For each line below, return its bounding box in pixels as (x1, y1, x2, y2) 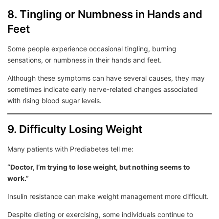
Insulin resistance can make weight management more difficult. (7, 192, 209, 200)
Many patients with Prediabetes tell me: (7, 145, 133, 153)
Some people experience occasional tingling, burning (7, 44, 176, 53)
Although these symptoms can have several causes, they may (7, 74, 205, 82)
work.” (7, 174, 29, 182)
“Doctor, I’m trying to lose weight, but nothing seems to (7, 163, 190, 171)
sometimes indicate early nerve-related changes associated (7, 85, 198, 93)
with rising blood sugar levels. (7, 96, 102, 105)
